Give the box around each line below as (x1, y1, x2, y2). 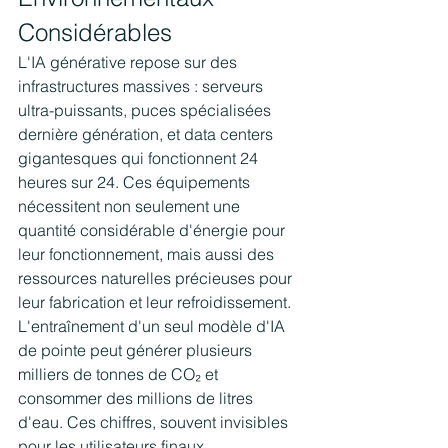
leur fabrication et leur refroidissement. (18, 291, 291, 312)
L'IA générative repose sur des (18, 51, 241, 72)
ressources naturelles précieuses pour (18, 267, 296, 288)
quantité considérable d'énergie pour (18, 219, 289, 240)
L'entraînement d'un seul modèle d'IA (18, 315, 289, 336)
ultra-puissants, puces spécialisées (18, 99, 275, 120)
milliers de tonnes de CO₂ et (18, 363, 222, 384)
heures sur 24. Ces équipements (18, 171, 254, 192)
